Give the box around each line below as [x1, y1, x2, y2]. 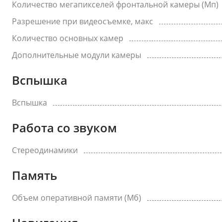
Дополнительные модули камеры [12, 50, 141, 60]
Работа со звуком [12, 119, 117, 136]
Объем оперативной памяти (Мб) [12, 192, 141, 203]
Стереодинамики [12, 145, 78, 156]
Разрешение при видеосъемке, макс [12, 16, 153, 27]
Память [12, 167, 57, 183]
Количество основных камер [12, 33, 123, 44]
